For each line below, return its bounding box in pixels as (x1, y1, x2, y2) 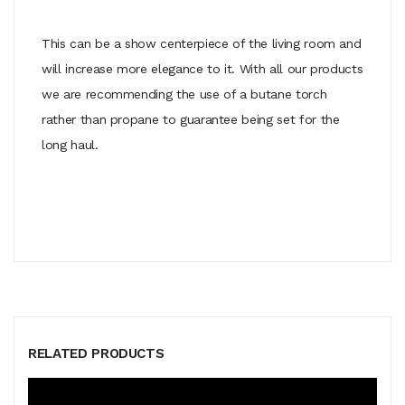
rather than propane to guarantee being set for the (42, 111, 340, 127)
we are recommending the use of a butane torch (42, 86, 327, 101)
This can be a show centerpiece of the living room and (42, 35, 362, 51)
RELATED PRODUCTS (28, 344, 165, 362)
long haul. (42, 137, 99, 152)
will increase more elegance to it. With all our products (42, 61, 363, 76)
